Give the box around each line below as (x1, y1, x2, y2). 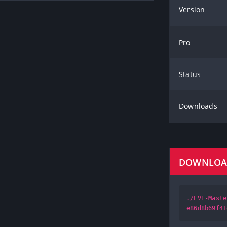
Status (179, 69, 201, 79)
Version (179, 5, 205, 14)
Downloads (179, 101, 217, 111)
